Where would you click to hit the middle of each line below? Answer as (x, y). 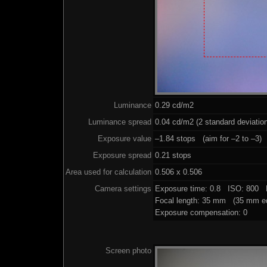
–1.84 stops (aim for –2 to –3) (208, 138)
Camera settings (123, 188)
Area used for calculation (108, 172)
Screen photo (128, 250)
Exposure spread (122, 155)
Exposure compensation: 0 (201, 212)
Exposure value (124, 138)
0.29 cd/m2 (174, 105)
